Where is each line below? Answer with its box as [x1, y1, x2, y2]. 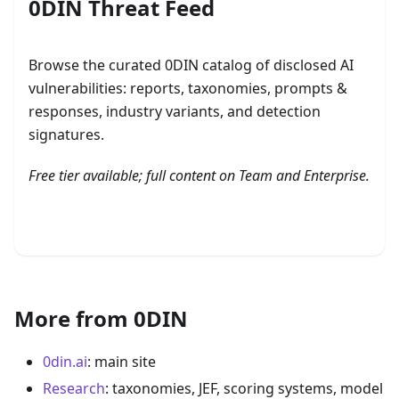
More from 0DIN [14, 303, 188, 333]
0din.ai [43, 351, 87, 371]
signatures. [28, 125, 104, 145]
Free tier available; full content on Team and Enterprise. [28, 166, 370, 186]
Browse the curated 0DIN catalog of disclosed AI [28, 55, 354, 76]
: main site [87, 351, 156, 371]
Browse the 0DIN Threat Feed [77, 209, 322, 233]
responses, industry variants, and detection [28, 102, 321, 122]
